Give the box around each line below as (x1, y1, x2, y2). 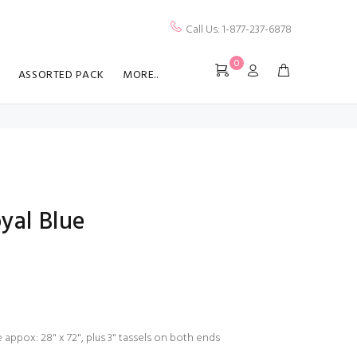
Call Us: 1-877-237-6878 (183, 21, 292, 40)
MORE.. (123, 66, 159, 85)
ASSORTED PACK (18, 66, 104, 85)
